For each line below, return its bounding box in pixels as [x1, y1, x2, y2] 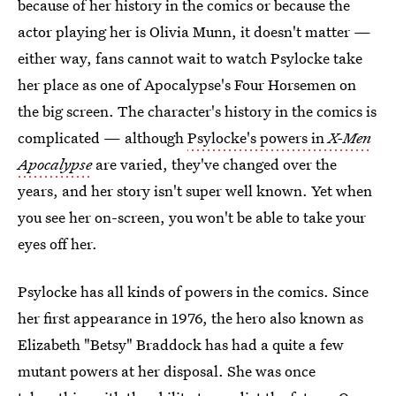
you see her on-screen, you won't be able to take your [18, 207, 366, 227]
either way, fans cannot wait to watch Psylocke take [18, 48, 362, 68]
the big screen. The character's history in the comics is [18, 101, 377, 121]
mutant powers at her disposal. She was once [18, 361, 316, 381]
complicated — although [18, 127, 187, 148]
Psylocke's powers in [187, 127, 328, 148]
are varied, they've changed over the [92, 154, 337, 174]
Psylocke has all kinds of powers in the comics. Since [18, 281, 369, 301]
